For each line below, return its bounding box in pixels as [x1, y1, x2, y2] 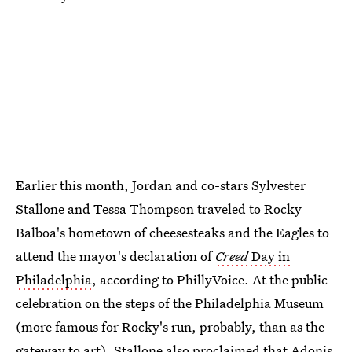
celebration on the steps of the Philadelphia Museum [16, 293, 324, 312]
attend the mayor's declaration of [16, 246, 215, 265]
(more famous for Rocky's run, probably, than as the [16, 317, 324, 335]
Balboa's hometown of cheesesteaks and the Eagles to [16, 222, 329, 241]
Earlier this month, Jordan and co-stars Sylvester [16, 175, 306, 194]
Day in [248, 246, 290, 265]
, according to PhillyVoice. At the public [92, 269, 328, 288]
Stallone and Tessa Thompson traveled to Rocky [16, 199, 302, 218]
